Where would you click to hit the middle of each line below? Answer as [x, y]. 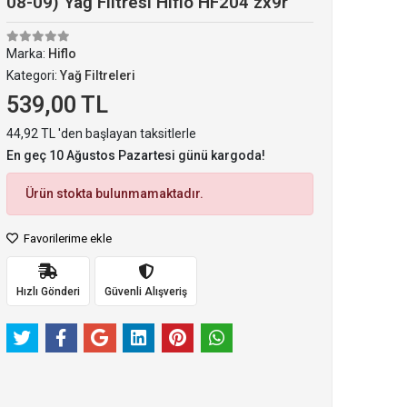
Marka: [27, 54]
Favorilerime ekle [66, 238]
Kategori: [33, 75]
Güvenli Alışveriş [145, 291]
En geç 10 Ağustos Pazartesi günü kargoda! [135, 155]
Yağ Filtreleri [97, 75]
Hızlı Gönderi [48, 291]
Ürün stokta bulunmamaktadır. [114, 194]
